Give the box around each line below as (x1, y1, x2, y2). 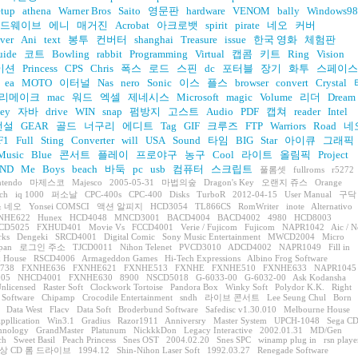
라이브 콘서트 (205, 292, 260, 302)
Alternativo (311, 201, 352, 211)
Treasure (181, 34, 217, 46)
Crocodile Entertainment (82, 292, 173, 302)
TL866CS (195, 201, 231, 211)
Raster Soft (43, 282, 83, 292)
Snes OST (123, 335, 159, 344)
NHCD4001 (18, 272, 62, 282)
